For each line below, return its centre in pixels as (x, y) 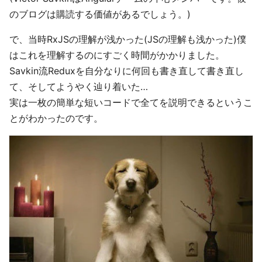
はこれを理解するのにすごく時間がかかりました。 (117, 55)
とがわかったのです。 (56, 118)
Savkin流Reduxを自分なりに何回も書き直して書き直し (127, 71)
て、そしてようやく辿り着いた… (79, 87)
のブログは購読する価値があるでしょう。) (100, 14)
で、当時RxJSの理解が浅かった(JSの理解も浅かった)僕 (128, 39)
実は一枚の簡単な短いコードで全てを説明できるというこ (131, 102)
